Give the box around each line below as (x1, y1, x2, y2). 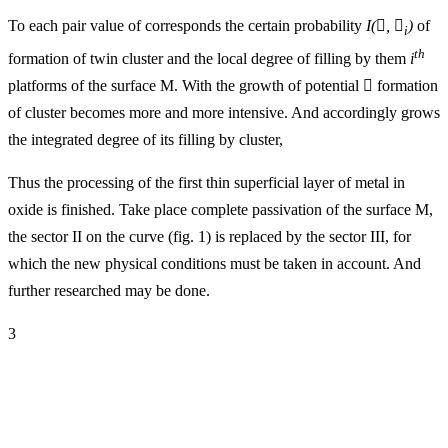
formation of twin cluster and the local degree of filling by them (8, 49, 410, 67)
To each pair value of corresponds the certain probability (8, 17, 366, 35)
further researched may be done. (8, 281, 210, 299)
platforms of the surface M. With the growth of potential (8, 76, 363, 94)
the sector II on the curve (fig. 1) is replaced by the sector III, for (8, 227, 411, 245)
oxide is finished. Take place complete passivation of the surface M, (8, 200, 433, 218)
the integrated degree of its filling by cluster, (8, 130, 283, 148)
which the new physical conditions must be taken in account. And (8, 254, 421, 272)
